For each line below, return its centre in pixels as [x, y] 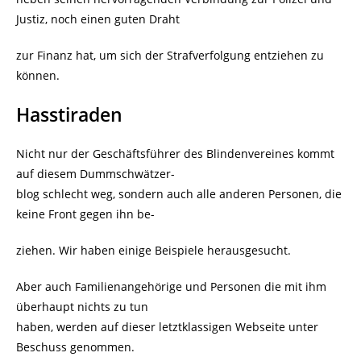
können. [38, 75]
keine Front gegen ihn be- [85, 214]
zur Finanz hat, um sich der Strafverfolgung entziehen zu [170, 55]
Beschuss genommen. [75, 347]
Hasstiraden [69, 114]
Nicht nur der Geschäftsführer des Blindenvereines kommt [175, 154]
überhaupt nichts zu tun [82, 307]
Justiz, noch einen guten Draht [98, 19]
